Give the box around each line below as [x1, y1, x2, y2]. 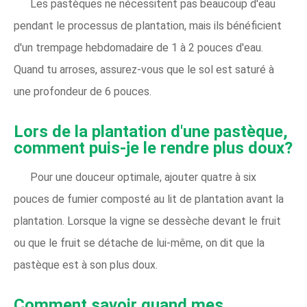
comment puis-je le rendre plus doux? [14, 138, 293, 158]
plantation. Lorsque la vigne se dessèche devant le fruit [14, 214, 281, 228]
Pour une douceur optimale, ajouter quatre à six [30, 170, 256, 184]
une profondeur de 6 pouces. [14, 84, 151, 98]
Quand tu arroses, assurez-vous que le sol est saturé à [14, 62, 274, 76]
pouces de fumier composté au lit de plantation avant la [14, 192, 284, 206]
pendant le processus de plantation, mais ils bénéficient [14, 19, 282, 32]
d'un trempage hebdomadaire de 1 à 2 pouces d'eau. [14, 40, 263, 54]
